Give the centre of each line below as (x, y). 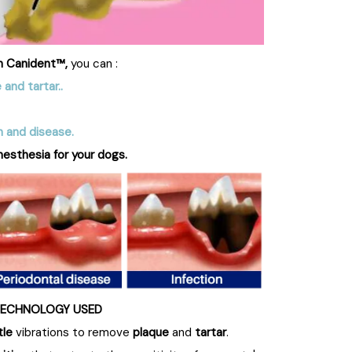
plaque (150, 333)
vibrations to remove (72, 333)
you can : (92, 64)
